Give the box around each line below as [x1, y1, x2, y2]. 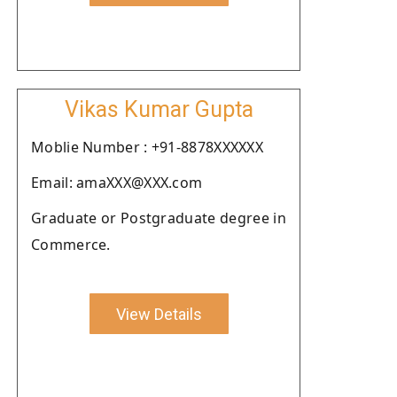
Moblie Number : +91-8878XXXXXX [31, 137, 263, 157]
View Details [115, 304, 202, 323]
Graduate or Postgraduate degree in [31, 208, 286, 228]
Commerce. [31, 235, 111, 254]
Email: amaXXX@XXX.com [31, 173, 203, 192]
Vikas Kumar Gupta [64, 97, 253, 122]
